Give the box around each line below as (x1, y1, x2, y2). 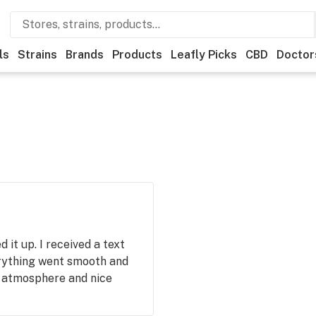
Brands (66, 48, 104, 61)
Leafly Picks (171, 48, 237, 61)
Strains (18, 48, 57, 61)
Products (112, 48, 162, 61)
